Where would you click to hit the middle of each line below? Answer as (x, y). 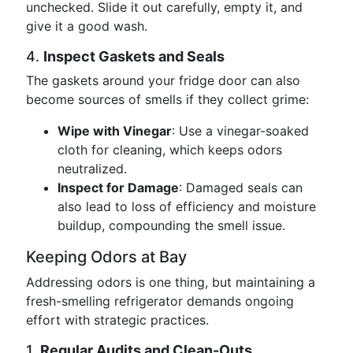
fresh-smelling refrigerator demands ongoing (160, 301)
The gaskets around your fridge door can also (163, 80)
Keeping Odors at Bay (106, 257)
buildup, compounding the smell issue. (171, 225)
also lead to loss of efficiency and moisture (187, 206)
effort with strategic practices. (117, 320)
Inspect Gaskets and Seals (134, 56)
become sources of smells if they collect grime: (167, 99)
